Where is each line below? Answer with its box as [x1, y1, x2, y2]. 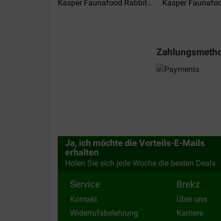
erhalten [65, 147, 99, 158]
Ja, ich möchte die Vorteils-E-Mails [65, 138, 205, 148]
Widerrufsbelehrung [70, 208, 138, 218]
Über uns [177, 194, 207, 204]
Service [70, 179, 100, 190]
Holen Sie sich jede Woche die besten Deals [65, 158, 216, 168]
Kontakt [70, 194, 97, 204]
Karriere [177, 208, 203, 218]
